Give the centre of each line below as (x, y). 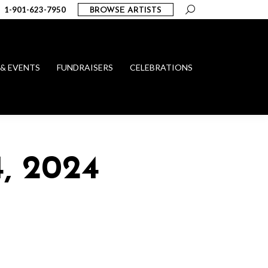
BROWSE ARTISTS (126, 10)
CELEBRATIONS (161, 67)
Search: (199, 9)
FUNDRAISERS (85, 67)
